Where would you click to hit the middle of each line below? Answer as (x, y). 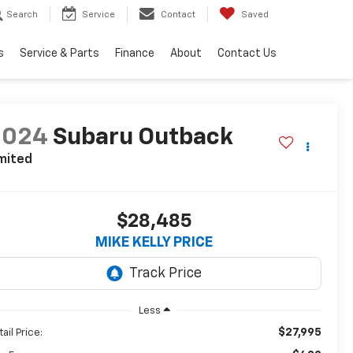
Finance (135, 54)
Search (22, 15)
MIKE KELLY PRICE (154, 243)
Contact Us (247, 54)
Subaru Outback (143, 138)
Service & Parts (59, 54)
